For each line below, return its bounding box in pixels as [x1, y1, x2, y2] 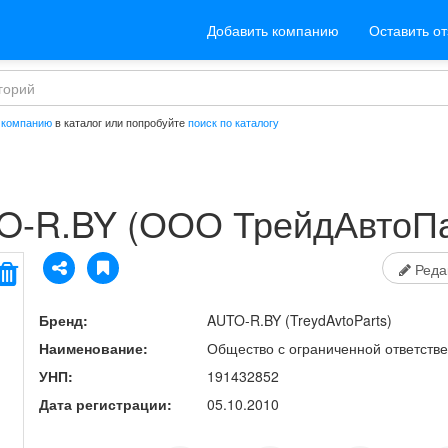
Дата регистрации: [39, 394, 172, 414]
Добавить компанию [207, 20, 339, 40]
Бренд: [39, 310, 88, 330]
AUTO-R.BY [206, 310, 281, 330]
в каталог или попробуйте [52, 114, 188, 130]
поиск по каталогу [188, 114, 279, 130]
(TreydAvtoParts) [280, 310, 392, 330]
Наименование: [39, 338, 148, 358]
